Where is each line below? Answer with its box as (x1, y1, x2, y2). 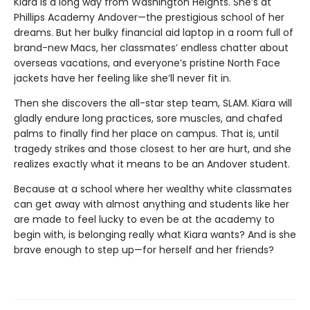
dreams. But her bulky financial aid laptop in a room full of (14, 26, 293, 39)
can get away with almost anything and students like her (14, 197, 289, 211)
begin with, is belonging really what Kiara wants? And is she (14, 228, 296, 241)
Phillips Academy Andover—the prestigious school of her (14, 10, 284, 24)
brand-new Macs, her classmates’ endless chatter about (14, 41, 289, 55)
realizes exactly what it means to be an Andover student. (14, 157, 290, 171)
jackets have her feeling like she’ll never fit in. (14, 71, 231, 85)
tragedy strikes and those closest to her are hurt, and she (14, 142, 291, 156)
